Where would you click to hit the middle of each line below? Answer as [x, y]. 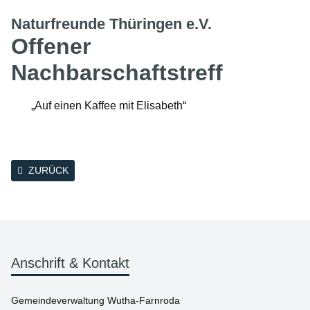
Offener [51, 46]
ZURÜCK [48, 170]
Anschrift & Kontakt [70, 263]
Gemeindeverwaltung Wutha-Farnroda [95, 300]
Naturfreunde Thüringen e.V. [111, 24]
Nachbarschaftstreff [117, 73]
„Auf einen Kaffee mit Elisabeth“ [108, 106]
